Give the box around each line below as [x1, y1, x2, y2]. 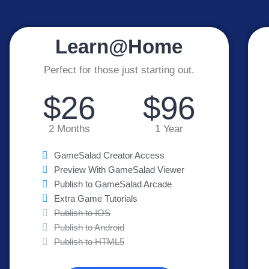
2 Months [48, 123, 90, 134]
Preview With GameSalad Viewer [54, 165, 185, 175]
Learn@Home [55, 35, 183, 58]
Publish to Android [54, 222, 125, 233]
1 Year [155, 123, 184, 134]
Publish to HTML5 [54, 237, 125, 247]
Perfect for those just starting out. [43, 64, 195, 76]
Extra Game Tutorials [54, 193, 138, 204]
